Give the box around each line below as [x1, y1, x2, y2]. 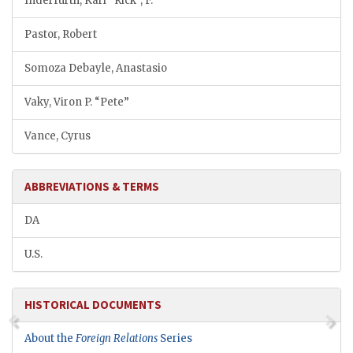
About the [24, 332, 76, 346]
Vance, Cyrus [24, 129, 91, 143]
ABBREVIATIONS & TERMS [24, 179, 159, 195]
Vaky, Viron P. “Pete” [24, 95, 129, 110]
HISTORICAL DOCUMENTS [24, 297, 162, 313]
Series [158, 332, 192, 346]
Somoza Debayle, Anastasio [24, 61, 167, 76]
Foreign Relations [76, 332, 158, 346]
